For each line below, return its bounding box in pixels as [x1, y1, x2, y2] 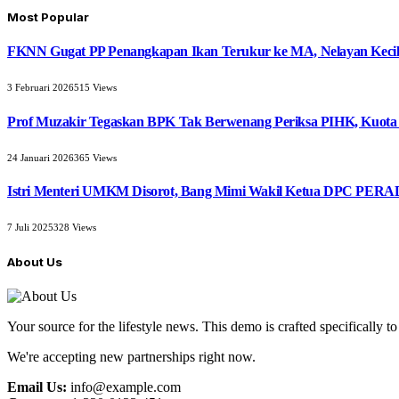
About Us [7, 254, 62, 269]
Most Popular [7, 9, 89, 24]
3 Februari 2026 [7, 82, 74, 94]
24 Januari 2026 [7, 151, 74, 163]
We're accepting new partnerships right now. [7, 348, 256, 364]
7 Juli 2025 [7, 222, 53, 233]
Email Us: [7, 379, 67, 395]
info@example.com [67, 379, 181, 395]
